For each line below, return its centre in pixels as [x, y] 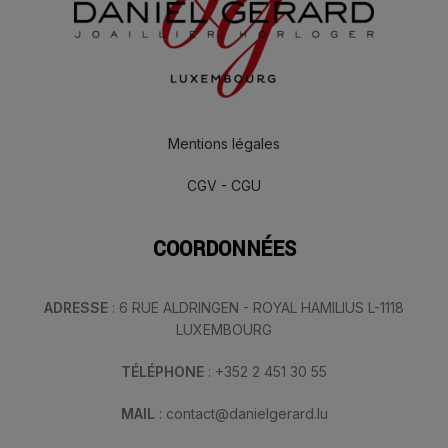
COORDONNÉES [224, 249]
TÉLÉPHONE [164, 371]
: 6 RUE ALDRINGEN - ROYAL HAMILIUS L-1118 [256, 307]
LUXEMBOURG [224, 329]
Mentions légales [224, 143]
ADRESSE [76, 307]
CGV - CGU [224, 185]
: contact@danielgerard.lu [243, 413]
